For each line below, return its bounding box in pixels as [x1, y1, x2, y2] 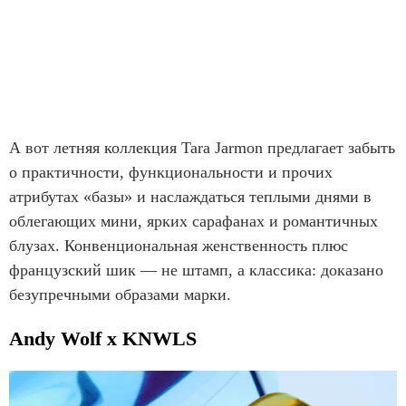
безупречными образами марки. [9, 285, 236, 304]
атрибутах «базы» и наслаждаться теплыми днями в [9, 187, 372, 206]
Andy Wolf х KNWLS [9, 326, 202, 350]
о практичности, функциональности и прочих [9, 162, 333, 181]
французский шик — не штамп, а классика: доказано [9, 260, 383, 279]
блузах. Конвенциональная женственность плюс [9, 236, 348, 255]
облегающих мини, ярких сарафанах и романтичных [9, 211, 378, 230]
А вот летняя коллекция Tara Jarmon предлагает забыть [9, 138, 395, 157]
